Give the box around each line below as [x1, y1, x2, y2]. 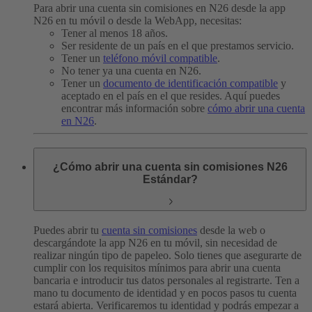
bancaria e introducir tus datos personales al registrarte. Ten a [33, 274, 299, 287]
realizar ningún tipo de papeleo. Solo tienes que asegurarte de [33, 249, 302, 262]
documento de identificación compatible [103, 77, 278, 90]
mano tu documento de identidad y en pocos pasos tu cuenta [33, 287, 297, 299]
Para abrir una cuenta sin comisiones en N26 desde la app [33, 2, 286, 15]
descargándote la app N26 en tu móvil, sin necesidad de [33, 237, 277, 249]
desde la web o [197, 224, 265, 237]
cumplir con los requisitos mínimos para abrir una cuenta [33, 262, 281, 274]
